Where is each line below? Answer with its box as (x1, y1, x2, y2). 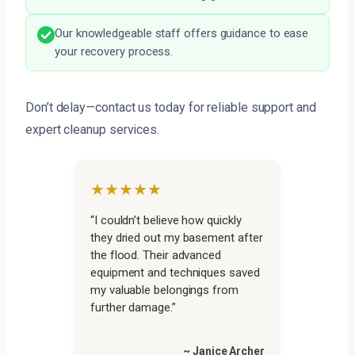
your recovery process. (55, 44, 174, 59)
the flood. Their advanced (90, 248, 221, 263)
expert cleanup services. (25, 122, 160, 138)
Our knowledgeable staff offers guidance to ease (55, 26, 309, 41)
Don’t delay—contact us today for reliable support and (25, 100, 316, 116)
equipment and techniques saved (90, 265, 260, 281)
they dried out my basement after (90, 231, 263, 246)
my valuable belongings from (90, 283, 239, 298)
